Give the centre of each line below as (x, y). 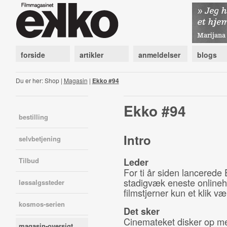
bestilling (33, 117)
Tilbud (29, 160)
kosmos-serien (42, 204)
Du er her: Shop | (40, 80)
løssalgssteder (41, 182)
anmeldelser (159, 55)
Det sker (141, 211)
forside (33, 55)
